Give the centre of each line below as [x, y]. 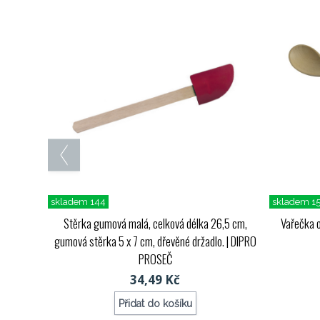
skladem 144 [79, 202]
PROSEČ [155, 259]
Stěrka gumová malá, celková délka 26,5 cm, [155, 224]
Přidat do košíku [155, 303]
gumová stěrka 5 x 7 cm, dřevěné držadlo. [139, 241]
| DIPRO [240, 241]
